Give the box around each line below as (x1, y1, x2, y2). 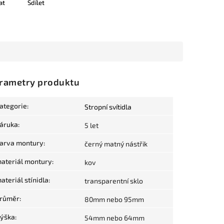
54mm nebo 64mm (84, 213, 144, 222)
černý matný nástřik (84, 139, 147, 148)
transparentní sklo (84, 176, 143, 185)
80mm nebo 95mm (84, 195, 144, 204)
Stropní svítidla (84, 102, 131, 111)
